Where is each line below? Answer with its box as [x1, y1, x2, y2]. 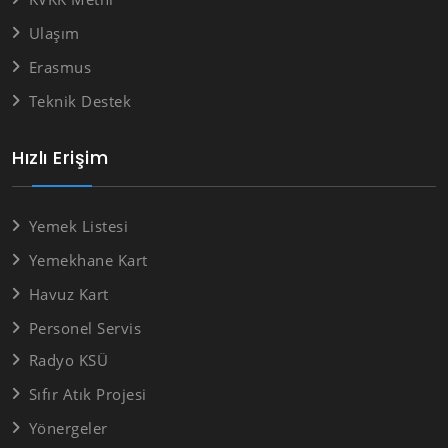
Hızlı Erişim [12, 144, 108, 170]
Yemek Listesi [28, 215, 128, 236]
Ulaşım [28, 23, 80, 44]
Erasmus [28, 57, 91, 78]
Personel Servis [28, 317, 141, 338]
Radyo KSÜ [28, 349, 108, 370]
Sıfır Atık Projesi [28, 383, 147, 404]
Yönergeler [28, 417, 108, 438]
